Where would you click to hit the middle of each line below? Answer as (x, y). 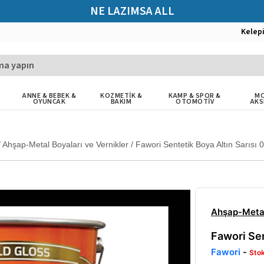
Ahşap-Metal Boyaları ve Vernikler (65, 144)
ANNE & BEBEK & (49, 96)
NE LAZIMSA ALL (132, 11)
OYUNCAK (49, 102)
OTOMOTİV (195, 102)
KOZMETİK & (121, 96)
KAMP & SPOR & (195, 96)
